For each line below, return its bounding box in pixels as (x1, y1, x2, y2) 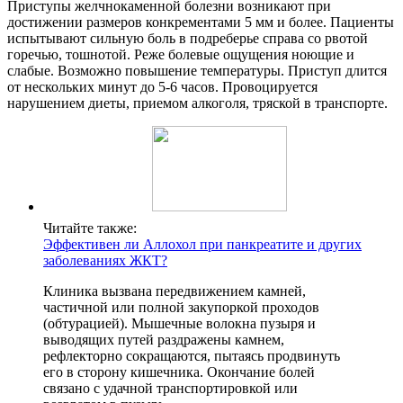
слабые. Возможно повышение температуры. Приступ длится (7, 63, 387, 79)
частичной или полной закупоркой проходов (43, 300, 319, 316)
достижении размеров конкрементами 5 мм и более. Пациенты (7, 14, 394, 31)
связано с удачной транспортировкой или (43, 381, 298, 397)
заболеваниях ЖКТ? (43, 253, 167, 269)
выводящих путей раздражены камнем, (43, 332, 284, 348)
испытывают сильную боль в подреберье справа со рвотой (7, 31, 368, 47)
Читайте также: (43, 220, 137, 237)
